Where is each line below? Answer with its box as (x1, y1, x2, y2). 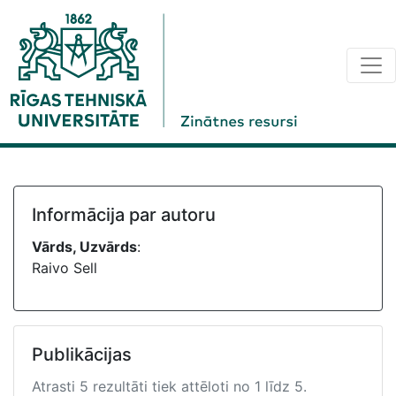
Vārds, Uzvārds (32, 238, 137, 255)
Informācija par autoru (32, 204, 216, 225)
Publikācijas (32, 344, 132, 365)
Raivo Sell (32, 259, 97, 277)
